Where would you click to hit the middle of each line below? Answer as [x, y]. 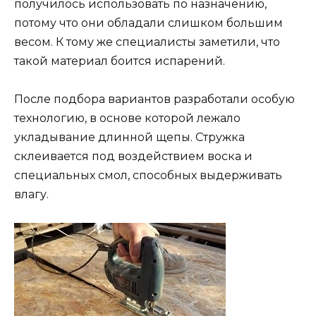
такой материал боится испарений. [120, 61]
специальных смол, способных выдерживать [148, 175]
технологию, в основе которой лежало [127, 118]
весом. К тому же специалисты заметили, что [147, 42]
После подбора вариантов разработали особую [154, 99]
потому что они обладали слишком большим [148, 23]
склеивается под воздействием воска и [133, 156]
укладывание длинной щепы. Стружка [129, 137]
